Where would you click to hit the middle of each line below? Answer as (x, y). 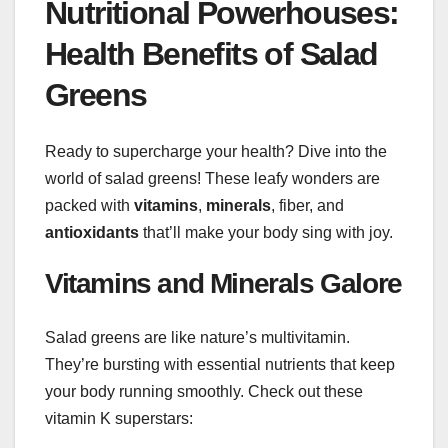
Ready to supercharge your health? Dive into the (216, 152)
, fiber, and (307, 206)
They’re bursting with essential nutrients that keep (220, 365)
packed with (89, 206)
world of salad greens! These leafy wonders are (212, 179)
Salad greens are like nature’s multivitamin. (197, 338)
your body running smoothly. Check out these (204, 392)
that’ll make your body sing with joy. (266, 233)
